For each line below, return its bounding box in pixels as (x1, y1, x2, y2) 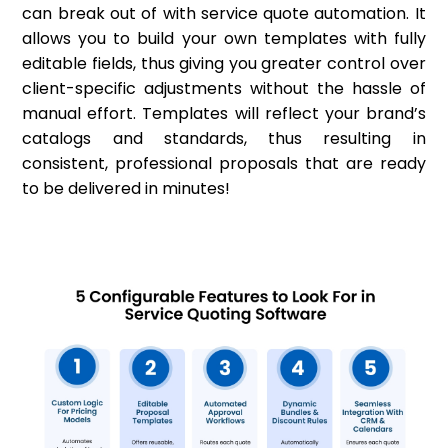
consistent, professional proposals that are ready (22, 152, 426, 176)
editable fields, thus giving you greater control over (22, 52, 426, 76)
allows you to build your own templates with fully (22, 27, 426, 51)
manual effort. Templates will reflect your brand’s (22, 102, 426, 126)
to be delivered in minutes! (22, 177, 235, 201)
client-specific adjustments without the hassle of (22, 77, 426, 101)
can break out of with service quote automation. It (22, 2, 426, 26)
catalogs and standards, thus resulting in (22, 127, 426, 151)
